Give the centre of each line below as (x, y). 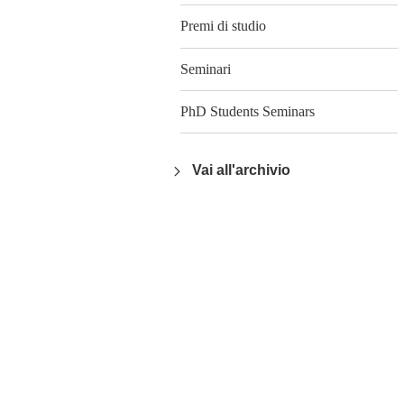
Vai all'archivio (239, 170)
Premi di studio (223, 26)
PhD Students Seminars (248, 111)
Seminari (206, 69)
